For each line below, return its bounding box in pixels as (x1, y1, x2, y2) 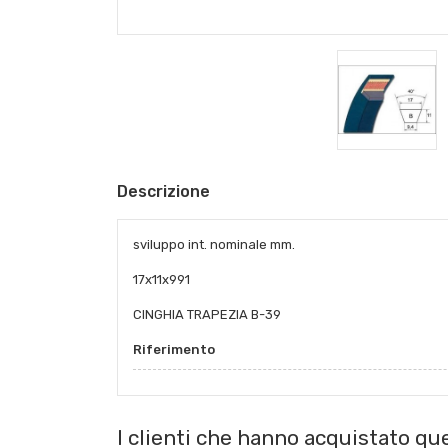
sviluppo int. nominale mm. (133, 237, 295, 253)
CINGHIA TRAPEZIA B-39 (133, 307, 281, 323)
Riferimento (133, 342, 215, 358)
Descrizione (117, 182, 210, 202)
